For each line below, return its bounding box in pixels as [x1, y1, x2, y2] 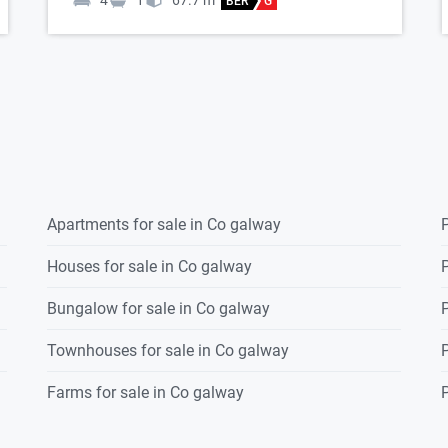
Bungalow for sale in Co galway [47, 299, 271, 319]
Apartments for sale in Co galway [47, 215, 282, 235]
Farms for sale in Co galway [47, 383, 245, 403]
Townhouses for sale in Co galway [47, 341, 290, 361]
